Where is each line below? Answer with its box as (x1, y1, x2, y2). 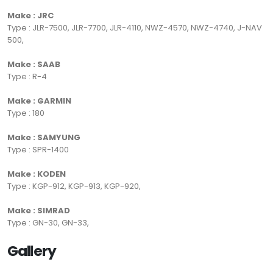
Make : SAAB (7, 58, 60, 71)
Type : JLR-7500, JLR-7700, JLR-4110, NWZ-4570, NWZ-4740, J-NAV (7, 22, 262, 34)
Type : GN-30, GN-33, (7, 217, 89, 229)
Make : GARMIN (7, 95, 71, 107)
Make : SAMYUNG (7, 132, 80, 144)
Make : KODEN (7, 168, 66, 180)
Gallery (7, 241, 56, 261)
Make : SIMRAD (7, 205, 70, 217)
